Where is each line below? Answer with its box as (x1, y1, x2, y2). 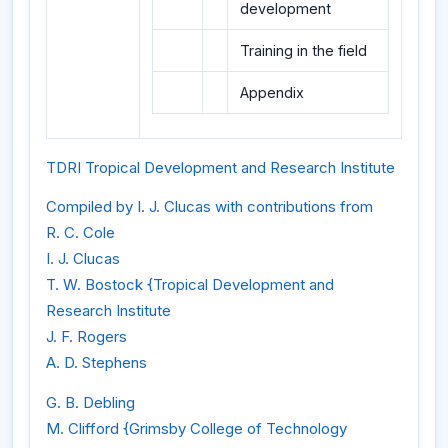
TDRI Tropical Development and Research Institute (46, 157, 395, 177)
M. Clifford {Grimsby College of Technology (46, 418, 347, 438)
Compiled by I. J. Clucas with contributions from (46, 197, 373, 217)
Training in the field (240, 41, 367, 59)
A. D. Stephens (46, 353, 147, 373)
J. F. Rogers (46, 327, 127, 347)
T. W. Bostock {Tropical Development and (46, 275, 334, 295)
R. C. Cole (46, 223, 115, 243)
